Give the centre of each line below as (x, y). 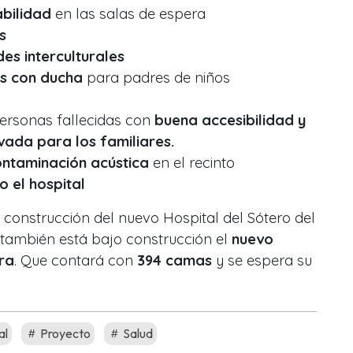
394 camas (175, 260)
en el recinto (192, 162)
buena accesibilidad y (230, 120)
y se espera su (262, 260)
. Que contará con (76, 260)
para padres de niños (156, 77)
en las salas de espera (128, 13)
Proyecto (64, 333)
